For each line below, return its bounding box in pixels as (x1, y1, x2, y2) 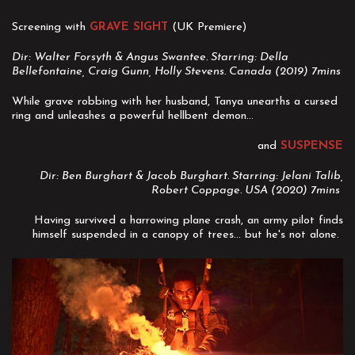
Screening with (12, 21, 90, 33)
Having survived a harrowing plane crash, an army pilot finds (34, 214, 343, 227)
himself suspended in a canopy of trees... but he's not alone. (32, 228, 343, 241)
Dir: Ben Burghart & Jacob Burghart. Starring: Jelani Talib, (40, 170, 343, 182)
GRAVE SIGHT (90, 21, 172, 33)
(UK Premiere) (172, 21, 246, 33)
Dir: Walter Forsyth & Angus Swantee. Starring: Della (12, 51, 288, 63)
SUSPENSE (281, 139, 343, 152)
